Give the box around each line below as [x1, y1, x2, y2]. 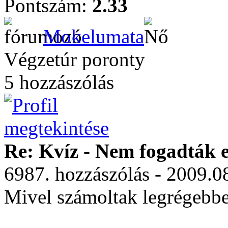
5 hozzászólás [4, 71, 114, 93]
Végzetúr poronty [4, 48, 145, 70]
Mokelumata [43, 25, 144, 47]
